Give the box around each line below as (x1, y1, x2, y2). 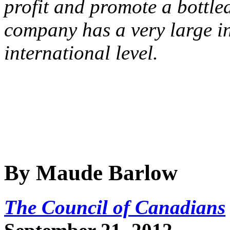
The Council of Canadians (4, 196, 225, 218)
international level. (4, 41, 163, 64)
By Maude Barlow (4, 160, 178, 185)
